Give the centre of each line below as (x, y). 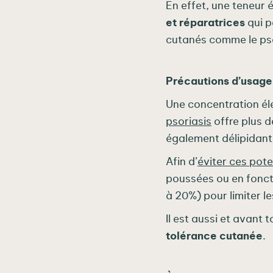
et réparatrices (205, 23)
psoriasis (189, 122)
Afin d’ (182, 162)
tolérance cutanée (214, 236)
